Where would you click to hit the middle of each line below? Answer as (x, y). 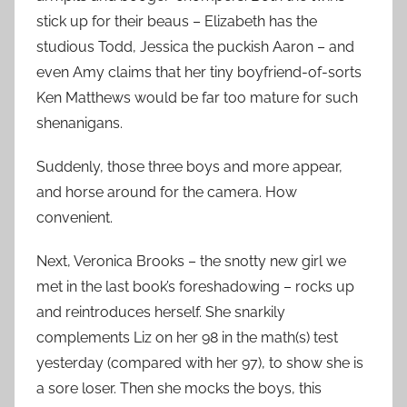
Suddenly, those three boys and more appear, (189, 167)
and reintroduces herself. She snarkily (161, 313)
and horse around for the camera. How (167, 193)
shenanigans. (79, 124)
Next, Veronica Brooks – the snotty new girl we (191, 262)
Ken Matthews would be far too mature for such (197, 98)
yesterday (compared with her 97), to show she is (200, 363)
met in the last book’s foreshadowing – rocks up (195, 287)
